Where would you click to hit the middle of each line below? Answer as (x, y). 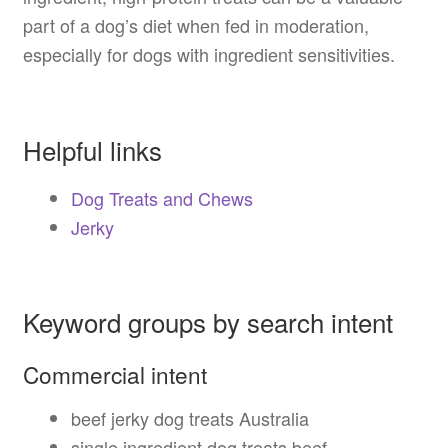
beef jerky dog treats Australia (189, 418)
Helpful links (92, 149)
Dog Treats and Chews (161, 197)
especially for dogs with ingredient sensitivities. (208, 54)
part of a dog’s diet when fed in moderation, (195, 25)
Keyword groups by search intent (207, 321)
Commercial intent (114, 373)
